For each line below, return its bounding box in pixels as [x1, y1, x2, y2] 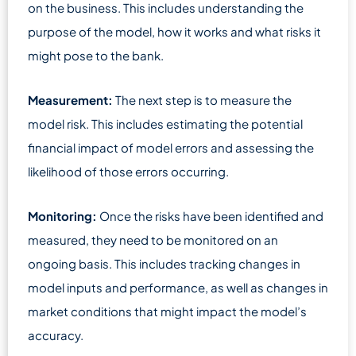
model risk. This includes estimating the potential [28, 116, 303, 131]
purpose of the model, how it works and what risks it [28, 24, 321, 39]
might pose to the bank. [28, 48, 164, 63]
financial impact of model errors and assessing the [28, 140, 314, 155]
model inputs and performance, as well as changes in [28, 280, 328, 295]
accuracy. [28, 327, 83, 342]
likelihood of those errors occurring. [28, 164, 229, 179]
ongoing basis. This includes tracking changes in [28, 256, 300, 271]
